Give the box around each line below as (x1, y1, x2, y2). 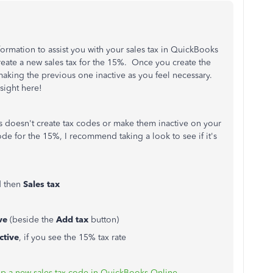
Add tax (56, 214, 91, 225)
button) (91, 214, 119, 225)
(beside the (7, 214, 56, 225)
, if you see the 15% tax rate (19, 232, 129, 243)
